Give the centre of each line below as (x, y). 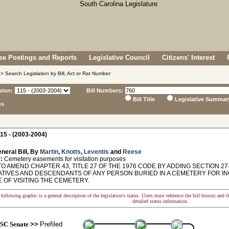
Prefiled (50, 224)
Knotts (71, 152)
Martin (49, 152)
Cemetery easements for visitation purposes (64, 159)
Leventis (96, 152)
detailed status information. (161, 201)
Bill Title (144, 99)
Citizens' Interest (188, 58)
